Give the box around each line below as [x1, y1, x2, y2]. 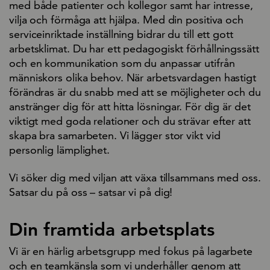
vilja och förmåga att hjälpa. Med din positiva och [9, 12, 243, 27]
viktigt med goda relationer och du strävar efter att [9, 113, 251, 128]
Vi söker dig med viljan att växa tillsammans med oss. [9, 170, 261, 184]
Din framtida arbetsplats [9, 218, 215, 240]
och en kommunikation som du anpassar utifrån [9, 55, 235, 70]
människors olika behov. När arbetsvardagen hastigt [9, 70, 256, 84]
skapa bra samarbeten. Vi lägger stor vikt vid [9, 128, 221, 142]
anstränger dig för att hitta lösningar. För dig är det [9, 99, 251, 113]
